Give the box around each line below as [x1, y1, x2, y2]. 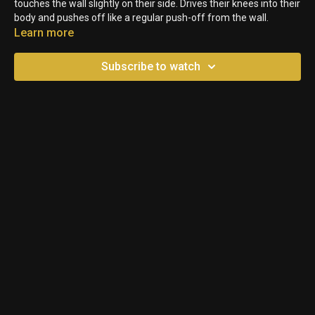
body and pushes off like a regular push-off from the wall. [14, 11, 269, 23]
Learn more [14, 25, 74, 39]
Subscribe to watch [101, 59, 200, 73]
